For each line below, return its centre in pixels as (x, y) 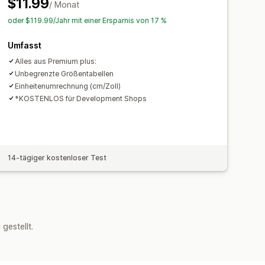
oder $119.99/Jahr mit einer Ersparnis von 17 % (88, 20)
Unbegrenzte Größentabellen (64, 73)
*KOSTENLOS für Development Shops (81, 98)
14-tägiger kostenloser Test (57, 157)
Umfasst (25, 45)
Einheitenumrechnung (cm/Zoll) (68, 86)
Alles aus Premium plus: (56, 61)
